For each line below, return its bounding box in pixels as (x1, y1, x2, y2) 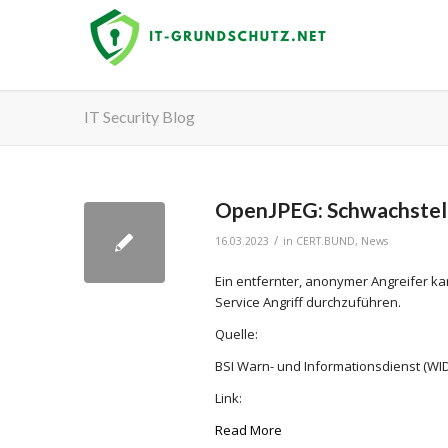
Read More (214, 421, 282, 440)
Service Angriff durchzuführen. (214, 293, 404, 312)
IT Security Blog (83, 107, 195, 126)
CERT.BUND (295, 234, 355, 248)
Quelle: (214, 325, 258, 344)
